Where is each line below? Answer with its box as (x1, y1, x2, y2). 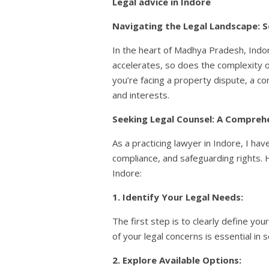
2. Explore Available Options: (112, 254, 241, 267)
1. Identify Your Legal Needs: (112, 191, 243, 204)
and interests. (112, 89, 169, 101)
